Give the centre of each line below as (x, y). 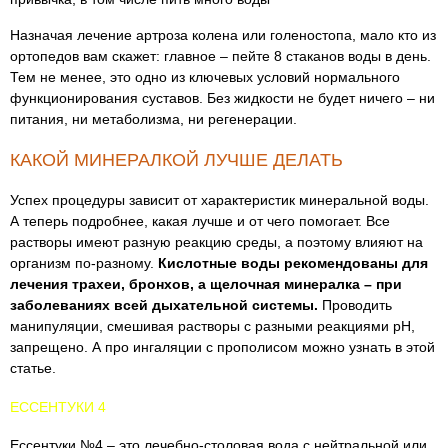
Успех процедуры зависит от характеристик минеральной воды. (219, 200)
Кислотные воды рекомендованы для (293, 263)
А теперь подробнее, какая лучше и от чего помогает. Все (200, 221)
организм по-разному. (84, 263)
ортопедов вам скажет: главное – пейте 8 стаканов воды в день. (220, 56)
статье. (33, 368)
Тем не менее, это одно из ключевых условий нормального (205, 77)
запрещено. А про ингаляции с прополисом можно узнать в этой (222, 347)
